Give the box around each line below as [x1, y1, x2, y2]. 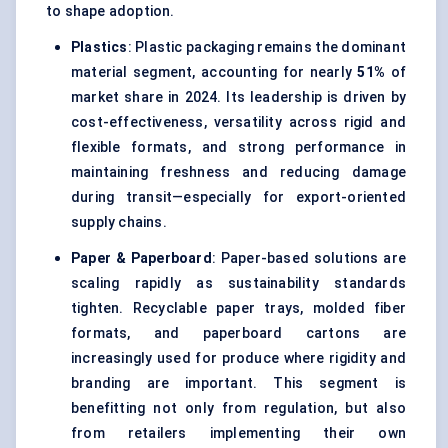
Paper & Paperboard [71, 250, 212, 267]
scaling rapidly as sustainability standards [71, 275, 406, 292]
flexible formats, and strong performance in [71, 139, 406, 156]
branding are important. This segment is [71, 375, 406, 392]
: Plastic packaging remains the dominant [127, 39, 406, 56]
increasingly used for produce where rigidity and [71, 350, 406, 367]
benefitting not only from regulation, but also [71, 400, 406, 417]
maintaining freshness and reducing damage [71, 164, 406, 181]
